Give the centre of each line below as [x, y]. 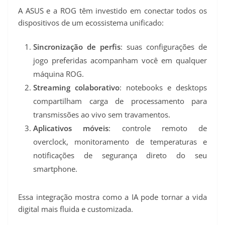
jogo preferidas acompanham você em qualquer [120, 60]
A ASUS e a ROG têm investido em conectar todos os [113, 11]
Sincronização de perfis [77, 46]
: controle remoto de [158, 128]
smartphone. [55, 168]
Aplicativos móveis [71, 128]
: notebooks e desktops [163, 87]
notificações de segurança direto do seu [120, 155]
